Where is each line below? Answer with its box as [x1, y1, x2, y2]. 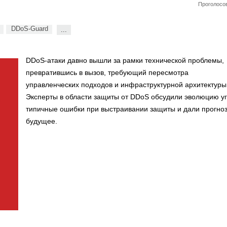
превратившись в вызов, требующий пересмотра [26, 68, 188, 77]
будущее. [26, 117, 57, 125]
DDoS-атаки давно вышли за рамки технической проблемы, [26, 56, 224, 64]
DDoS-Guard [11, 25, 48, 32]
